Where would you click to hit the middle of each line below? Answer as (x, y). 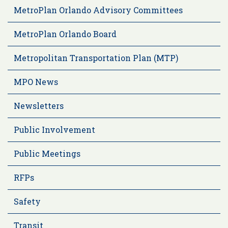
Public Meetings (47, 153)
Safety (27, 201)
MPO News (36, 81)
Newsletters (39, 105)
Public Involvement (54, 129)
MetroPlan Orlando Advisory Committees (98, 10)
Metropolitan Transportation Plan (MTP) (96, 58)
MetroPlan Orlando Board (65, 34)
